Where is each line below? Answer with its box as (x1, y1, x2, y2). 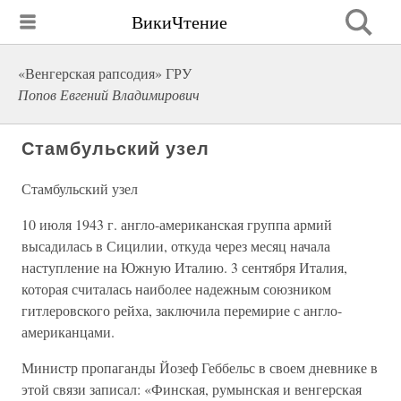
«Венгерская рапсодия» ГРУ (18, 64, 192, 82)
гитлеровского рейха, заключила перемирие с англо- (21, 301, 342, 320)
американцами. (21, 322, 115, 341)
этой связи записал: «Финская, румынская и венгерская (21, 380, 362, 398)
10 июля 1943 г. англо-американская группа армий (21, 215, 332, 234)
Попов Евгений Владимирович (18, 85, 200, 104)
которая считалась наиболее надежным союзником (21, 279, 331, 298)
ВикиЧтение (132, 9, 227, 34)
